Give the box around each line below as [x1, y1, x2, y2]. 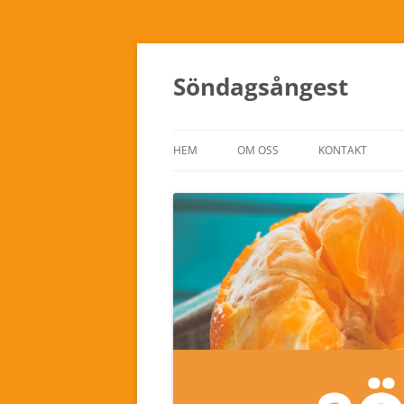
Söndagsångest [173, 70, 348, 103]
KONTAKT [318, 142, 367, 158]
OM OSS [237, 142, 279, 158]
